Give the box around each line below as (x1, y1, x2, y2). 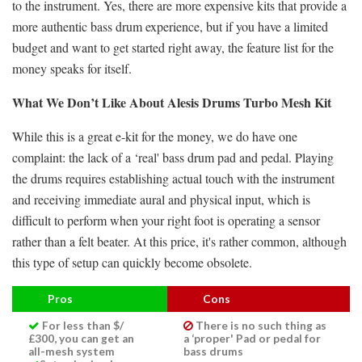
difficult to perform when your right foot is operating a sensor (12, 211, 320, 229)
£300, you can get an (28, 331, 134, 345)
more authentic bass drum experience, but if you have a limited (12, 17, 328, 35)
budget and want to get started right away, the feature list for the (12, 38, 334, 56)
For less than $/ (42, 318, 124, 332)
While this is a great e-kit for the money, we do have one (12, 127, 297, 145)
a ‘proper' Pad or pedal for (183, 331, 321, 345)
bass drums (183, 344, 243, 358)
